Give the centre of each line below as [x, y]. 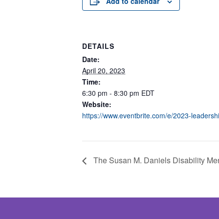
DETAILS [98, 46]
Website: [97, 104]
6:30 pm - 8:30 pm [112, 93]
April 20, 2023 [104, 70]
